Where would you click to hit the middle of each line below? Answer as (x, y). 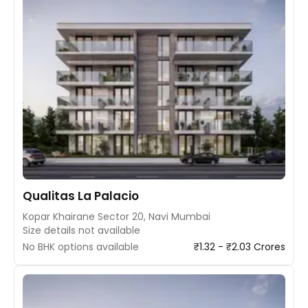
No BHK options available (81, 247)
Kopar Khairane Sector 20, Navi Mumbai (117, 217)
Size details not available (81, 230)
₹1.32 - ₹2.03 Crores (240, 247)
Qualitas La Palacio (81, 196)
